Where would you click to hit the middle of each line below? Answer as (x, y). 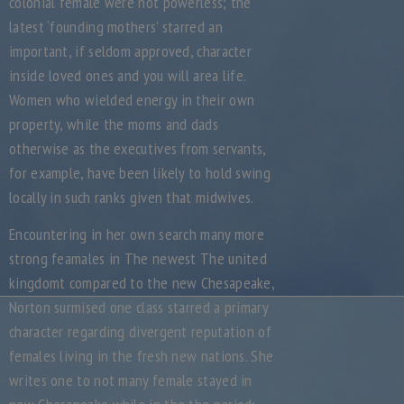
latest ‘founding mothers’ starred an (116, 27)
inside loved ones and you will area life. (128, 75)
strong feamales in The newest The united (138, 258)
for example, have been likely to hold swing (140, 173)
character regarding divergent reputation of (140, 331)
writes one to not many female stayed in (131, 380)
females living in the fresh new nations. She (142, 356)
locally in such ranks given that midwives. (132, 197)
